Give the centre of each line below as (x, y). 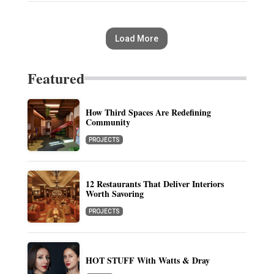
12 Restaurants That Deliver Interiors (154, 184)
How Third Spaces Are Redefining (148, 113)
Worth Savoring (114, 194)
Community (108, 122)
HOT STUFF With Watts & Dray (147, 261)
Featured (56, 78)
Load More (137, 39)
